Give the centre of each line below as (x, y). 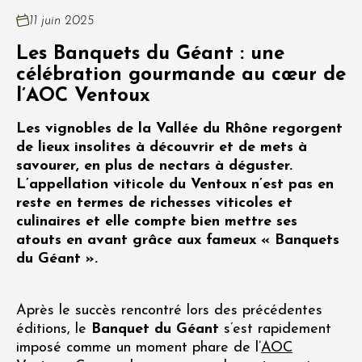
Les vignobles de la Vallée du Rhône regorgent (179, 129)
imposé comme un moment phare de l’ (139, 348)
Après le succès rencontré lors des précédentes (169, 311)
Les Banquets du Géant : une (150, 54)
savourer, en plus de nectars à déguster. (154, 166)
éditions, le (54, 329)
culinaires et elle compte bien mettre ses (157, 222)
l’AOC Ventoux (83, 96)
